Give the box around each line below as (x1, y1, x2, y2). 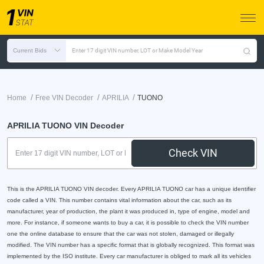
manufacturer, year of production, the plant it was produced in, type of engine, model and (7, 208, 250, 214)
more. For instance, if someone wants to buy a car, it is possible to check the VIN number (7, 219, 249, 226)
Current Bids (13, 47, 47, 54)
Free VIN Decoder (35, 94, 93, 102)
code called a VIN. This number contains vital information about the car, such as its (7, 197, 232, 203)
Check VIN (169, 147, 218, 159)
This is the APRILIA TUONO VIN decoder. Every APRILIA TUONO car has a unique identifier (7, 186, 256, 192)
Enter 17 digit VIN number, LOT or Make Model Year (72, 47, 203, 54)
